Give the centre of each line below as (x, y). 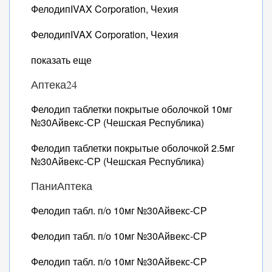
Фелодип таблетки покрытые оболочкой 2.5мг (133, 148)
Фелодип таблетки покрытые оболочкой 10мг (132, 109)
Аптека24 (54, 84)
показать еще (61, 60)
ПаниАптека (62, 186)
